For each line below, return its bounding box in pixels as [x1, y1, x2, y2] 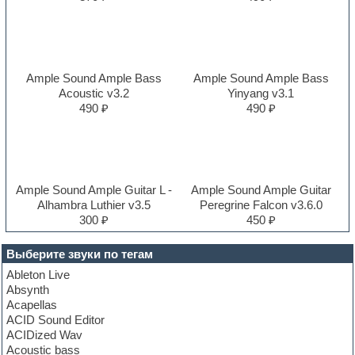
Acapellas [6, 297, 58, 311]
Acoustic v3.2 [59, 86, 130, 100]
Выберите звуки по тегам [6, 246, 154, 261]
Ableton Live [6, 267, 71, 281]
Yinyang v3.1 [227, 86, 295, 100]
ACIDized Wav [6, 327, 83, 342]
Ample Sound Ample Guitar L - [16, 182, 173, 197]
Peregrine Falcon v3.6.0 [199, 197, 323, 212]
